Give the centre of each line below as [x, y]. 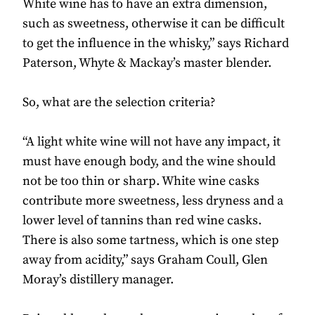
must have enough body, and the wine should [149, 162]
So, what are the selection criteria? [119, 103]
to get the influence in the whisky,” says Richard [156, 44]
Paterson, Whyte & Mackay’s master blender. [147, 63]
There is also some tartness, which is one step [151, 240]
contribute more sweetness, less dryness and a [153, 201]
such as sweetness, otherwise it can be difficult [154, 24]
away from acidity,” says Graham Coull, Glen [145, 260]
